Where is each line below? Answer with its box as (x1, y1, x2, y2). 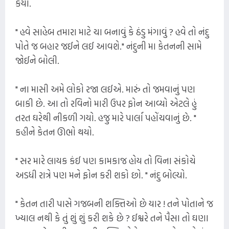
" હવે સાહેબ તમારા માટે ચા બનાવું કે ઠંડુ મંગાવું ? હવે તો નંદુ (15, 25, 209, 39)
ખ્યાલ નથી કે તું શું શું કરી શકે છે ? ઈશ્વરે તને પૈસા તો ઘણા (15, 211, 209, 225)
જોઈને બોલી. (15, 53, 59, 67)
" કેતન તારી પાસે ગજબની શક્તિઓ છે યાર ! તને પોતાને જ (15, 196, 213, 211)
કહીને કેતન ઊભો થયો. (15, 125, 94, 139)
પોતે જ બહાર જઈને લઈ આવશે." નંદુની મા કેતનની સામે (15, 39, 202, 53)
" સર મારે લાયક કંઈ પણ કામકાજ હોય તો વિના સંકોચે (15, 153, 196, 168)
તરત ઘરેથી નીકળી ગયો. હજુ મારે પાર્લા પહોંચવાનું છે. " (15, 110, 196, 125)
